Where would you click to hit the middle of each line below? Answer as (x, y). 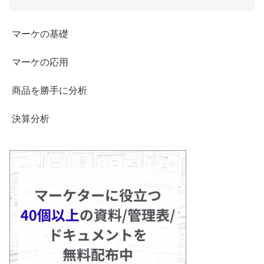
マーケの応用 (40, 62)
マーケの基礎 (40, 34)
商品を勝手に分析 (49, 91)
